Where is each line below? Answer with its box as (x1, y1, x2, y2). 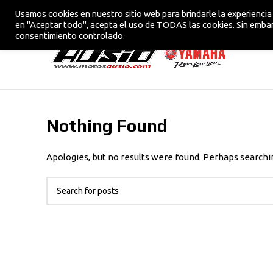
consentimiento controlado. (15, 30, 125, 41)
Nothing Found (46, 116, 168, 135)
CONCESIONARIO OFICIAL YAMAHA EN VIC (46, 9, 203, 16)
